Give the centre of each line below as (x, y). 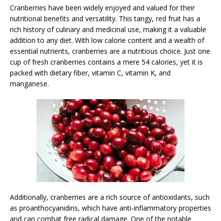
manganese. (29, 83)
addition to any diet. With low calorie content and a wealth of (107, 40)
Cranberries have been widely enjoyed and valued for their (102, 7)
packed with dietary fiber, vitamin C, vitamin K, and (90, 73)
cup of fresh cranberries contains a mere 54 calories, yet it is (106, 62)
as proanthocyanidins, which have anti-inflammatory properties (110, 208)
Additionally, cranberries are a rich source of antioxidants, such (110, 197)
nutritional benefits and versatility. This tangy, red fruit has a (105, 18)
